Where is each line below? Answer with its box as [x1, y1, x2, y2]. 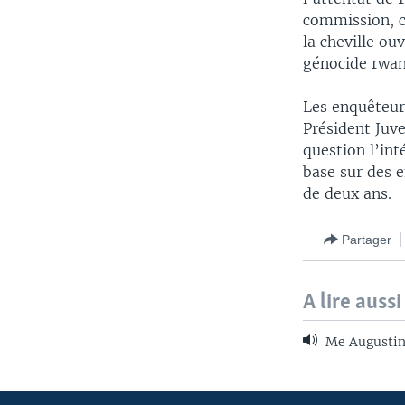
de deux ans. [303, 184, 392, 203]
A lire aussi [303, 291, 402, 315]
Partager [342, 231, 392, 247]
